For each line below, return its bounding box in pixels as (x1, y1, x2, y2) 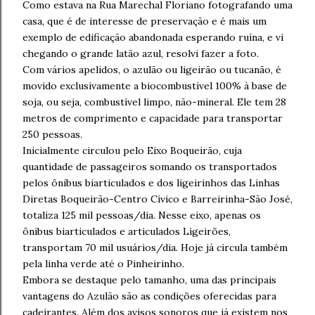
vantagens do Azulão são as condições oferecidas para (22, 290, 276, 302)
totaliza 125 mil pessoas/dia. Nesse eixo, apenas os (22, 209, 261, 221)
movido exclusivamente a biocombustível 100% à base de (22, 79, 287, 92)
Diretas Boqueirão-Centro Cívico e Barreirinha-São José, (22, 193, 292, 205)
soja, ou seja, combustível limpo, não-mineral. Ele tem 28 (22, 96, 286, 108)
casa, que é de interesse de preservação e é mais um (22, 15, 266, 27)
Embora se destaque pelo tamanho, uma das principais (22, 274, 276, 286)
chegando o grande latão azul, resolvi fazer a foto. (22, 47, 259, 60)
